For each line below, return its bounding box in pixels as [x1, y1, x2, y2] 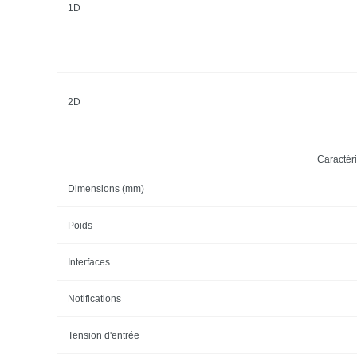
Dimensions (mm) [67, 182, 144, 194]
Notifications [67, 292, 121, 304]
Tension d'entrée [67, 329, 139, 341]
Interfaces [67, 256, 110, 268]
